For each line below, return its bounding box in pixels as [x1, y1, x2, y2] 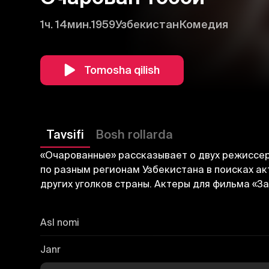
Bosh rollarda [96, 127, 174, 141]
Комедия [179, 17, 229, 31]
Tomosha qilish [84, 63, 160, 76]
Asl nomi [40, 216, 80, 228]
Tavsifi [46, 127, 85, 141]
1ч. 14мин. [40, 17, 92, 31]
